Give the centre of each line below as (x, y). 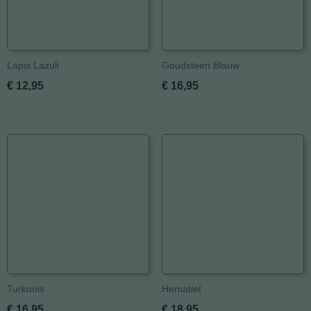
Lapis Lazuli (33, 65)
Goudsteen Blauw (200, 65)
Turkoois (26, 289)
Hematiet (181, 289)
